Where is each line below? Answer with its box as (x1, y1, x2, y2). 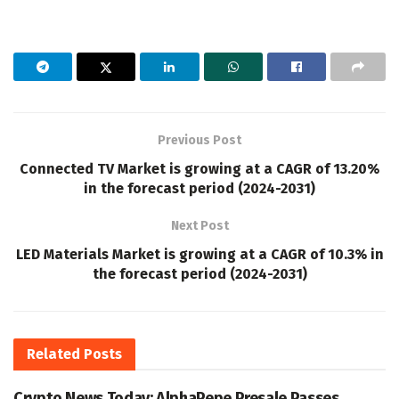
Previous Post (158, 133, 241, 149)
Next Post (170, 218, 229, 234)
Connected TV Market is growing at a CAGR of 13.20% (20, 160, 379, 178)
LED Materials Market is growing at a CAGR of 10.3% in (15, 246, 384, 264)
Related (27, 346, 80, 363)
